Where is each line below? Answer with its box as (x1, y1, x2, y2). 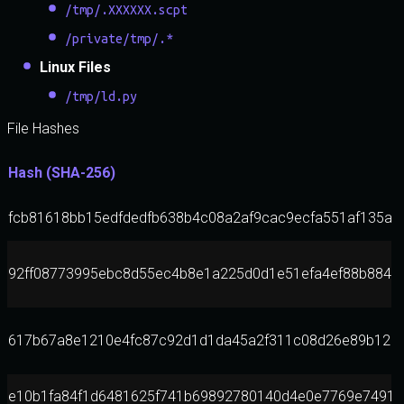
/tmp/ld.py (65, 89, 137, 104)
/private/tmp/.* (65, 32, 173, 46)
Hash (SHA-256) (8, 164, 115, 181)
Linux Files (40, 59, 111, 76)
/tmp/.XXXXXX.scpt (65, 3, 188, 17)
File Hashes (7, 120, 79, 137)
